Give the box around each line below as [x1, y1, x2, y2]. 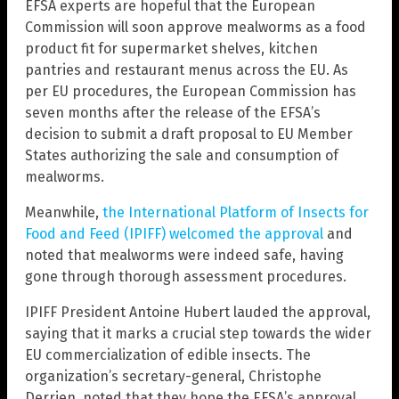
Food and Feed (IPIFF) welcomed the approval [25, 224, 323, 242]
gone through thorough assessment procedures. [25, 267, 346, 285]
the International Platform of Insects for [102, 203, 369, 221]
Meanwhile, [25, 203, 102, 221]
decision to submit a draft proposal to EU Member [25, 125, 353, 142]
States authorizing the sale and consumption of [25, 146, 338, 164]
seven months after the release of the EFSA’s [25, 103, 321, 121]
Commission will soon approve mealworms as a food [25, 18, 366, 36]
